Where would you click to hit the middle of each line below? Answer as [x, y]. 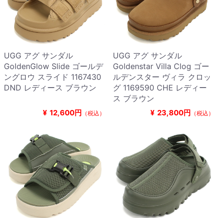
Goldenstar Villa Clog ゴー [161, 66]
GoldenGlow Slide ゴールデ [54, 66]
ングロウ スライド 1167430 [53, 77]
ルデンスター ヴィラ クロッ [162, 77]
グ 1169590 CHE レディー [160, 88]
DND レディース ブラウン [50, 88]
